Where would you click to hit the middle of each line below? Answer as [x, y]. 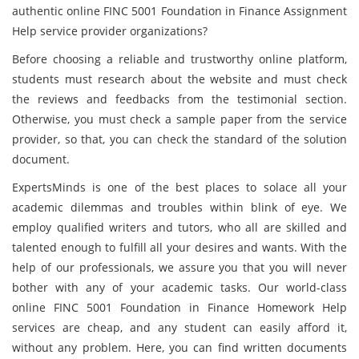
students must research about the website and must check [179, 79]
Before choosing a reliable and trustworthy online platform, [179, 59]
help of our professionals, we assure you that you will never [179, 267]
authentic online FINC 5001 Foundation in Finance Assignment [179, 11]
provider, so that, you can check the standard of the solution [179, 139]
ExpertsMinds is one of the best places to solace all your [179, 187]
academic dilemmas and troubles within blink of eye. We [179, 207]
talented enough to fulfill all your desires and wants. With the [179, 247]
